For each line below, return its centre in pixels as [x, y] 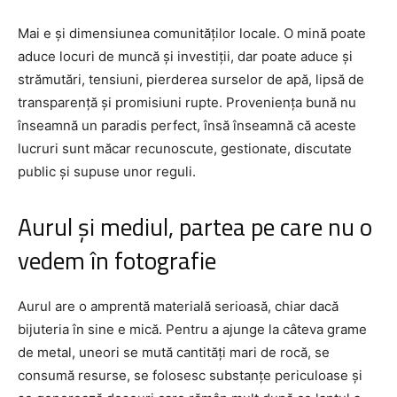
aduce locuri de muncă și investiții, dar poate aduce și [185, 56]
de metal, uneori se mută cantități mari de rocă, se [174, 352]
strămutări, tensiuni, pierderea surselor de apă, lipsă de [191, 79]
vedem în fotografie [117, 260]
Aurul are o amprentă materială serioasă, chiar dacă [178, 306]
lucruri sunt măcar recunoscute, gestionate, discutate [185, 148]
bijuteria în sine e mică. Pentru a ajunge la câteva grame [192, 329]
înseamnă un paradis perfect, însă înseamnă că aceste [187, 125]
